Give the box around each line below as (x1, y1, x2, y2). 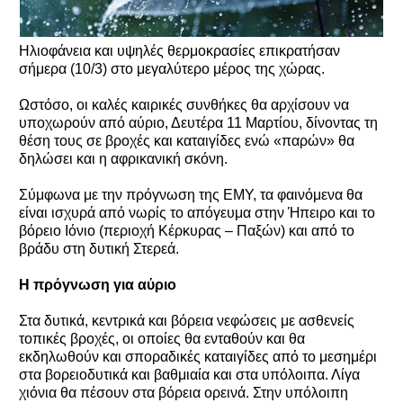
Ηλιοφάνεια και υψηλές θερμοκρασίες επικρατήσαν (19, 42, 340, 58)
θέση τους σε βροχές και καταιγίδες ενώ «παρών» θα (19, 132, 354, 148)
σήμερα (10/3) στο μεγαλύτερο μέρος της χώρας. (19, 60, 325, 76)
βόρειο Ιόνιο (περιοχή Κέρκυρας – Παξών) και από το (19, 222, 354, 238)
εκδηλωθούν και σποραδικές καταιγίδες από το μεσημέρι (19, 348, 377, 364)
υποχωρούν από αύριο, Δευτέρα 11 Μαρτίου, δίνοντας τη (19, 114, 378, 130)
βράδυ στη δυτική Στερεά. (19, 240, 179, 256)
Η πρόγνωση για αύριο (19, 276, 176, 292)
